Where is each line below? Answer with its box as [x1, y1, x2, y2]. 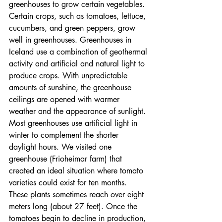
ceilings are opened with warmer [9, 94, 122, 105]
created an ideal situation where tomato [9, 166, 146, 176]
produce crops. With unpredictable [9, 70, 130, 81]
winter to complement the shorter [9, 130, 121, 141]
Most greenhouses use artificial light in [9, 118, 140, 129]
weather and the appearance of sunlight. [9, 106, 148, 117]
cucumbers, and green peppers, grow [9, 23, 138, 34]
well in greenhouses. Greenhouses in [9, 35, 134, 46]
